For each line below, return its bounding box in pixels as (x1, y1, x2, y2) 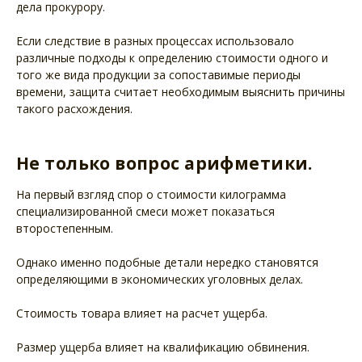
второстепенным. (16, 221, 113, 237)
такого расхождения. (16, 100, 133, 116)
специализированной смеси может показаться (16, 204, 275, 220)
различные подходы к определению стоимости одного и (16, 49, 328, 65)
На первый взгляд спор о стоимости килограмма (16, 187, 286, 203)
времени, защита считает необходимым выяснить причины (16, 83, 345, 99)
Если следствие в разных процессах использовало (16, 32, 294, 48)
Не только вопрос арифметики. (16, 151, 313, 175)
